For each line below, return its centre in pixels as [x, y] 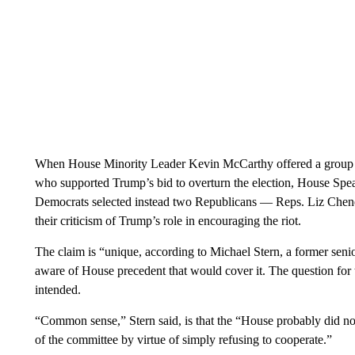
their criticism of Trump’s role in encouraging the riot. [168, 220]
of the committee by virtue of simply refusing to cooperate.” [183, 339]
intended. [57, 289]
